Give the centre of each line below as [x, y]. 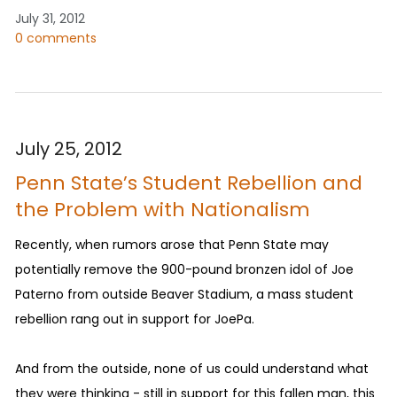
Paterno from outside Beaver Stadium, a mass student [184, 295]
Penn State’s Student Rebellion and [189, 183]
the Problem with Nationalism [163, 209]
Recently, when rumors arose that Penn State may [172, 245]
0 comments [56, 38]
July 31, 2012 [50, 18]
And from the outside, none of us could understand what [192, 369]
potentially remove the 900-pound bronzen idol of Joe [184, 270]
